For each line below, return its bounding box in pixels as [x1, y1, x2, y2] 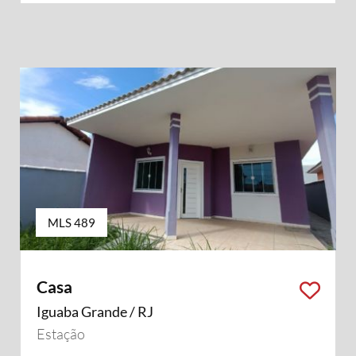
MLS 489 [47, 215, 95, 230]
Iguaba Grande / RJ [36, 303, 153, 320]
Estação [36, 325, 85, 342]
